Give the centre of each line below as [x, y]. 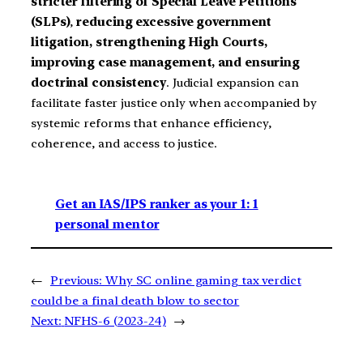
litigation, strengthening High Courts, [149, 43]
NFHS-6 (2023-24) [115, 321]
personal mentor [107, 224]
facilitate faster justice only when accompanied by [174, 103]
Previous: [76, 280]
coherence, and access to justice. [124, 144]
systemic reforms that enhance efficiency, [151, 124]
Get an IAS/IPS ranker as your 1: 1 [157, 204]
